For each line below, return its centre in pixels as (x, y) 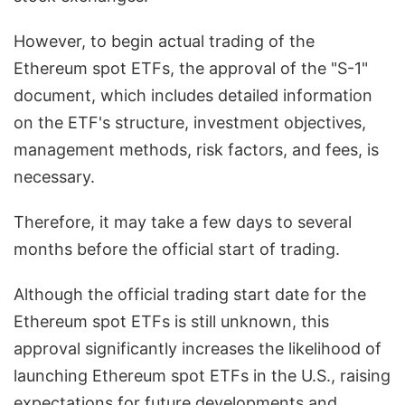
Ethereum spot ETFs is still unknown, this (171, 322)
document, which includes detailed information (193, 96)
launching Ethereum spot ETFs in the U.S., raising (202, 376)
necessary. (54, 177)
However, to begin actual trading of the (164, 42)
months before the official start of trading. (177, 250)
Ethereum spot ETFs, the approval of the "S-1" (191, 69)
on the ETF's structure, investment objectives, (190, 123)
